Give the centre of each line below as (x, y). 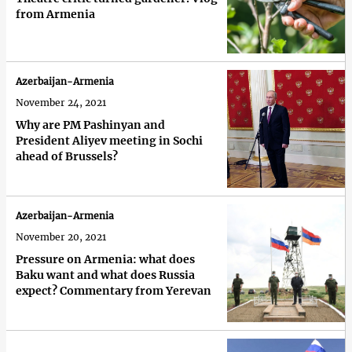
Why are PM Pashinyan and (90, 125)
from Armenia (55, 15)
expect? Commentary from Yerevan (114, 291)
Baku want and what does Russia (105, 275)
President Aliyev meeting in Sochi (109, 141)
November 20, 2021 (61, 237)
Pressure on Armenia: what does (105, 260)
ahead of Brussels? (67, 157)
